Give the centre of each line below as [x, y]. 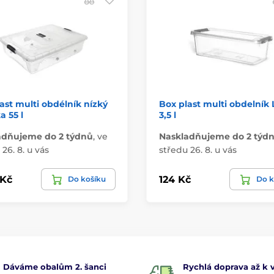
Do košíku [87, 179]
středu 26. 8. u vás [198, 150]
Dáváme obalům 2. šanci [54, 267]
